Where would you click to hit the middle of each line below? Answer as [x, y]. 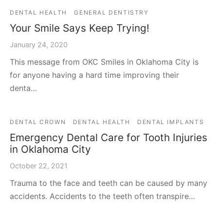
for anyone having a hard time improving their [94, 75]
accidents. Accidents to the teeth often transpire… [102, 196]
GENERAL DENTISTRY [111, 13]
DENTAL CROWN [38, 122]
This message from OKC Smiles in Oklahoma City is [104, 62]
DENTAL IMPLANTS [171, 122]
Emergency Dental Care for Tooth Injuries [109, 138]
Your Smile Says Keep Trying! [80, 28]
